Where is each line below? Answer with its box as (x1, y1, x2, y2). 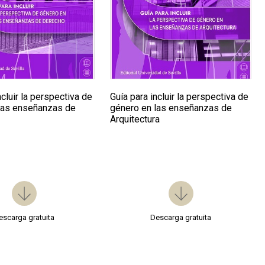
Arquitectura (110, 114, 160, 125)
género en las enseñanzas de (110, 102, 232, 114)
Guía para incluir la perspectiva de (110, 91, 249, 103)
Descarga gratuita (150, 213, 212, 222)
